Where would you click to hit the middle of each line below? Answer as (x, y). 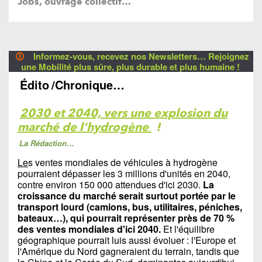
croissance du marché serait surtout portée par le (127, 195)
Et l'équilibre (188, 229)
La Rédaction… (46, 143)
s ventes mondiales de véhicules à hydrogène (123, 162)
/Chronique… (88, 84)
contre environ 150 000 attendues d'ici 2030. (110, 184)
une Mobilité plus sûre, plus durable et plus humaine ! (130, 66)
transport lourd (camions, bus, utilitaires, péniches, (130, 206)
